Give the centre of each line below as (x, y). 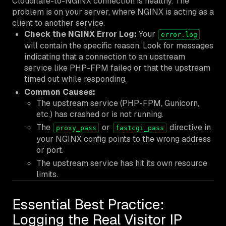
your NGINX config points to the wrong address (124, 139)
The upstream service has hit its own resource (122, 163)
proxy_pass (76, 128)
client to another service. (59, 23)
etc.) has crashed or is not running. (100, 114)
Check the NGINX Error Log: (80, 34)
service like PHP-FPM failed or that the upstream (117, 68)
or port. (50, 150)
